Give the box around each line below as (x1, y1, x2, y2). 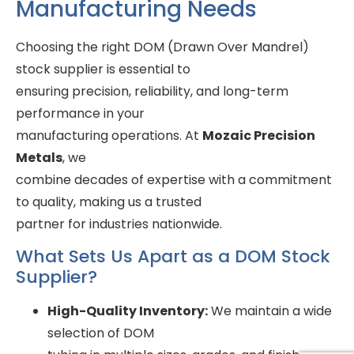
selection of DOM (47, 324, 154, 343)
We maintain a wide (208, 302, 332, 321)
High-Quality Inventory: (47, 302, 208, 321)
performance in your (16, 104, 145, 122)
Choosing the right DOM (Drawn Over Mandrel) (16, 37, 309, 56)
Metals (16, 148, 62, 167)
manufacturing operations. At (16, 126, 202, 145)
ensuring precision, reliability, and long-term (16, 81, 288, 100)
